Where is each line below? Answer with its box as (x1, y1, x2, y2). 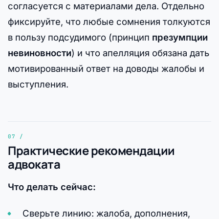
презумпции (152, 31, 208, 43)
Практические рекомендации (8, 142, 175, 158)
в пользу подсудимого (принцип (8, 31, 152, 43)
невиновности (8, 47, 71, 58)
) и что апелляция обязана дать (71, 47, 209, 58)
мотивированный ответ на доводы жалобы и (8, 63, 204, 74)
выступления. (8, 78, 68, 89)
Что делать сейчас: (8, 181, 96, 193)
